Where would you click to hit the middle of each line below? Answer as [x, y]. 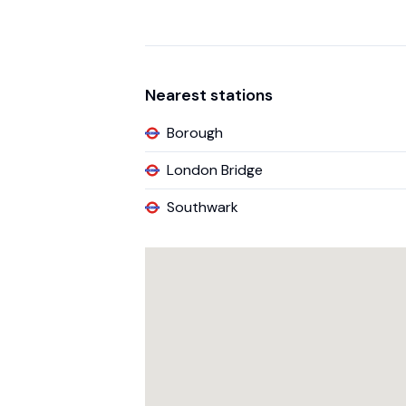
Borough [195, 132]
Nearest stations [209, 95]
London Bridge [215, 169]
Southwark [203, 207]
